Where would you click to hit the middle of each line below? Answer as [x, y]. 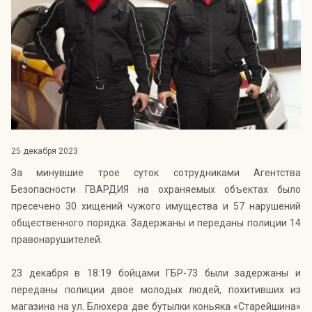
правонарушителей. [57, 240]
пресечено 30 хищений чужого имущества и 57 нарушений [156, 206]
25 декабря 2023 [45, 151]
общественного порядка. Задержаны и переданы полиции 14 [156, 223]
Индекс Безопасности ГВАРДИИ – [88, 7]
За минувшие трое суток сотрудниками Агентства [156, 173]
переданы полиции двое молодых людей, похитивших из [156, 290]
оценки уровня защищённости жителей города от [121, 28]
